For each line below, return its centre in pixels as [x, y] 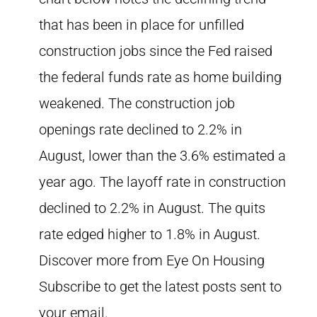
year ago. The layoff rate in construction [162, 182]
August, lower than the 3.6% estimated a [162, 156]
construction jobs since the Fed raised [156, 51]
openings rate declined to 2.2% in [140, 129]
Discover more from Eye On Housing [152, 260]
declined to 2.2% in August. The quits [152, 208]
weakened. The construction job [137, 103]
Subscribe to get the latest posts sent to [160, 287]
